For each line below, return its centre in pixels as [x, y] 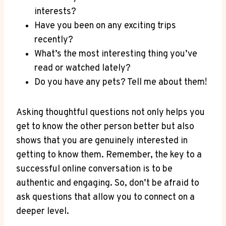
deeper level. [43, 211]
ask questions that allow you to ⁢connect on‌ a [105, 197]
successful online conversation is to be [94, 169]
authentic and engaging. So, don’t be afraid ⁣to [108, 183]
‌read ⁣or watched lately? [82, 68]
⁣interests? [55, 12]
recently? [54, 40]
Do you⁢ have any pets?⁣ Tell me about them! [121, 82]
